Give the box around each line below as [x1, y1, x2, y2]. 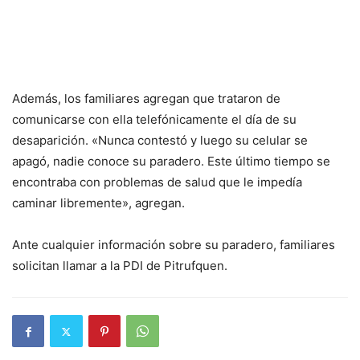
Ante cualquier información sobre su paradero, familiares [12, 237, 335, 253]
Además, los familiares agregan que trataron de [12, 91, 280, 107]
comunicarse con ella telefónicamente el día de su [12, 112, 297, 128]
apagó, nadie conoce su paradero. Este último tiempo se [12, 153, 330, 170]
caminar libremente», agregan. [12, 195, 185, 211]
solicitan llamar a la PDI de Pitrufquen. [12, 258, 227, 274]
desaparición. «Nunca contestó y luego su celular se [12, 133, 308, 149]
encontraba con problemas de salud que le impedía [12, 174, 302, 190]
